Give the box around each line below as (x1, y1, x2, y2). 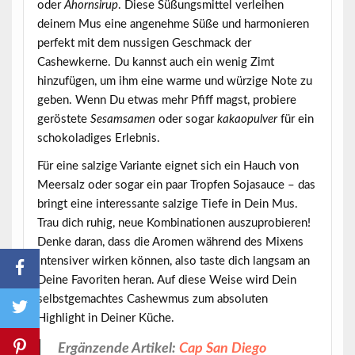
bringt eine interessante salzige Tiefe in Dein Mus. (36, 198, 298, 211)
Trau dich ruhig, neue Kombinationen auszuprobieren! (36, 217, 311, 230)
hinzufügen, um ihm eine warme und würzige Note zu (36, 74, 312, 87)
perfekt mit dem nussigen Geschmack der (36, 36, 251, 49)
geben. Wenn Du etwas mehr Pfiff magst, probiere (36, 94, 296, 106)
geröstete (36, 113, 90, 125)
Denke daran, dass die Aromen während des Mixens (36, 236, 303, 249)
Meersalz (36, 179, 85, 192)
